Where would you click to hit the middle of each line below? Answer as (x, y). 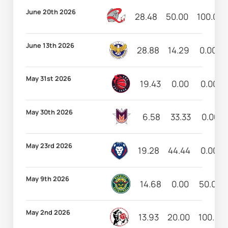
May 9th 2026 (48, 179)
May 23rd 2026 (49, 145)
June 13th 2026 (50, 45)
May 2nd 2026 (48, 212)
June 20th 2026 (51, 12)
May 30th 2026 (50, 112)
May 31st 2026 (49, 79)
